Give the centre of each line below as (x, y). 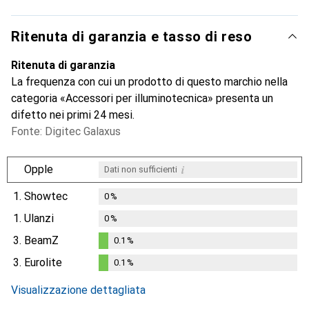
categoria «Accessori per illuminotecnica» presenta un (142, 99)
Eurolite (43, 263)
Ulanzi (39, 219)
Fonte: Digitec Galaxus (66, 132)
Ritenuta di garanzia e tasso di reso (132, 37)
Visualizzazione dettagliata (78, 290)
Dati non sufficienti (140, 170)
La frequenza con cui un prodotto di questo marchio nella (149, 82)
